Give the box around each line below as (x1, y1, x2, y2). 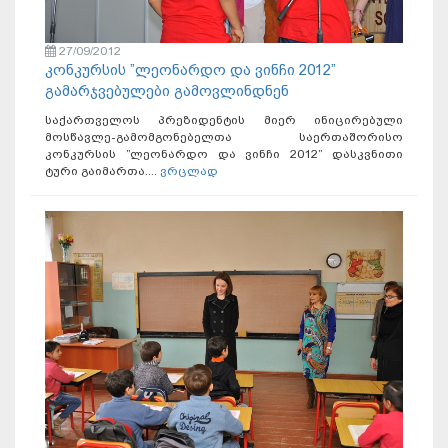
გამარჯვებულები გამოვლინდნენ (45, 82, 289, 101)
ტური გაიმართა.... (45, 164, 160, 179)
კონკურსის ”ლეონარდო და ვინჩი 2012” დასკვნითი (45, 147, 403, 162)
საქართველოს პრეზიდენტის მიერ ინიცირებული (45, 113, 403, 128)
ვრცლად (160, 164, 218, 179)
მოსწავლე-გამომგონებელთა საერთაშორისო (45, 130, 403, 145)
